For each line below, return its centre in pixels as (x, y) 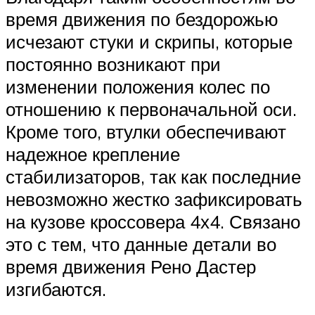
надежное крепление (93, 154)
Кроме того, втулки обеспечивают (146, 132)
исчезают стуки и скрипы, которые (149, 42)
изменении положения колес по (138, 87)
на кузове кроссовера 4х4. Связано (153, 222)
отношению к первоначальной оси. (151, 109)
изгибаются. (56, 289)
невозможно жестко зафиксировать (154, 199)
